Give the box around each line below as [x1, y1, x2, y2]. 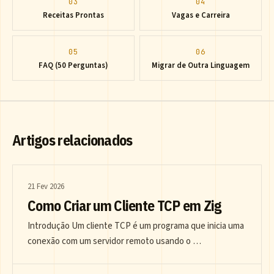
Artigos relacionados [12, 130, 133, 150]
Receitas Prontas [43, 10, 104, 21]
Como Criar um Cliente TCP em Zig [28, 196, 221, 215]
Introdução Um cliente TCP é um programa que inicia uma [28, 220, 244, 233]
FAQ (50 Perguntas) [39, 60, 108, 72]
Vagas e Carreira [171, 10, 230, 21]
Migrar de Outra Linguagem [152, 60, 250, 72]
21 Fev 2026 [28, 181, 64, 193]
